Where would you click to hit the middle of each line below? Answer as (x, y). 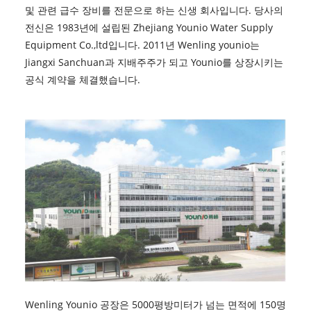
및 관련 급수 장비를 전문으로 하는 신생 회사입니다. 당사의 (154, 10)
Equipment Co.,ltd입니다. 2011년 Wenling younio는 (142, 44)
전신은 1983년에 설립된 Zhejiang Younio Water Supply (149, 27)
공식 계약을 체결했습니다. (84, 79)
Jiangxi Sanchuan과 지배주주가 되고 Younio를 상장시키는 (154, 62)
